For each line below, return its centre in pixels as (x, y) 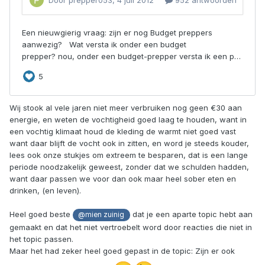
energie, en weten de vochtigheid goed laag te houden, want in (128, 120)
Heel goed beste (41, 214)
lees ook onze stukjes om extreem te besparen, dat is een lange (129, 155)
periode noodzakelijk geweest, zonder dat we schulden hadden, (129, 167)
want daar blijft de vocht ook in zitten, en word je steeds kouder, (129, 143)
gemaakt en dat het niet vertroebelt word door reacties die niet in (131, 227)
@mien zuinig (101, 215)
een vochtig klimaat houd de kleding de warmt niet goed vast (123, 132)
